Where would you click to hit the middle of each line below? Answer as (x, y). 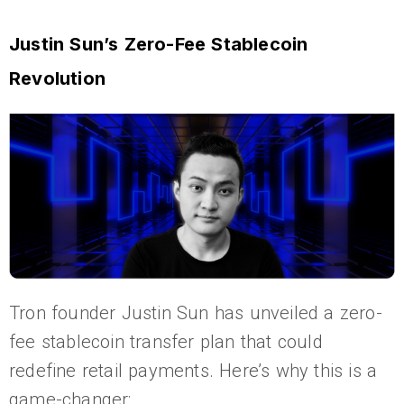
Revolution (57, 78)
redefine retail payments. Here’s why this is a (193, 371)
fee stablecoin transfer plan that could (166, 342)
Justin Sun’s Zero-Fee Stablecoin (159, 44)
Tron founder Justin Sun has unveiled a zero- (196, 313)
